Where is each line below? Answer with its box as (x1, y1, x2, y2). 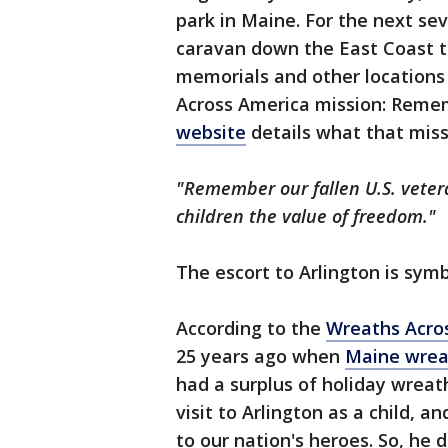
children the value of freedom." (176, 204, 436, 228)
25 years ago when (176, 344, 345, 368)
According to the (176, 316, 326, 340)
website (176, 120, 246, 144)
